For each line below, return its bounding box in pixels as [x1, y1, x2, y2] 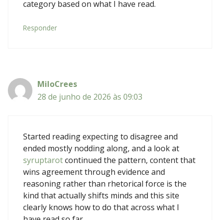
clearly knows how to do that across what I [23, 201, 179, 213]
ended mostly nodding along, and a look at [23, 142, 179, 154]
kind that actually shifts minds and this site [23, 190, 179, 201]
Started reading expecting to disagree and [23, 131, 178, 142]
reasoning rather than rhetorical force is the [23, 178, 187, 189]
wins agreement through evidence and [23, 166, 165, 177]
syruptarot [23, 154, 63, 165]
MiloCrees [37, 78, 77, 89]
